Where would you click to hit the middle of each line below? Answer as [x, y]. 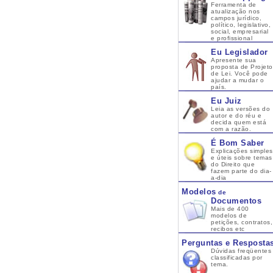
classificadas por [237, 257]
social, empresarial [240, 31]
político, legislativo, [241, 25]
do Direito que [233, 164]
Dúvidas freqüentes [241, 251]
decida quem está [239, 122]
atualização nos [236, 11]
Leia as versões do [240, 109]
